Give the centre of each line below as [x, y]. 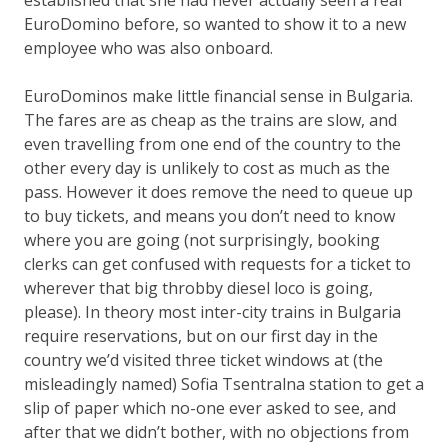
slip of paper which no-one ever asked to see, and [210, 407]
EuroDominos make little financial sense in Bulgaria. [218, 95]
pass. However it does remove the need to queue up [218, 191]
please [48, 311]
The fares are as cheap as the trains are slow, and [210, 119]
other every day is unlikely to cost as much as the [207, 167]
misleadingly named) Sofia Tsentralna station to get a [224, 383]
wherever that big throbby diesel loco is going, [198, 287]
